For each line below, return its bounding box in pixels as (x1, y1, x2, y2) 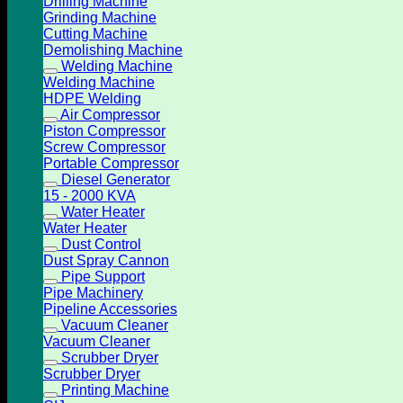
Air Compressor (60, 106, 160, 122)
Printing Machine (61, 381, 169, 398)
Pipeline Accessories (43, 300, 177, 317)
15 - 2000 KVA (43, 187, 136, 203)
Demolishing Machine (43, 41, 183, 58)
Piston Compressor (43, 122, 166, 139)
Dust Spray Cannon (43, 252, 169, 268)
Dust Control (61, 236, 141, 252)
